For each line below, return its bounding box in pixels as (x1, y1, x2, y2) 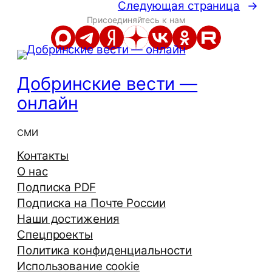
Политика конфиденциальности (17, 243, 192, 258)
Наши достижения (17, 212, 120, 226)
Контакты (17, 149, 69, 163)
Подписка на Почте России (17, 196, 166, 211)
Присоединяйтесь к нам (86, 14, 186, 25)
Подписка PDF (17, 180, 96, 195)
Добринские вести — (17, 72, 198, 94)
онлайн (17, 92, 78, 114)
